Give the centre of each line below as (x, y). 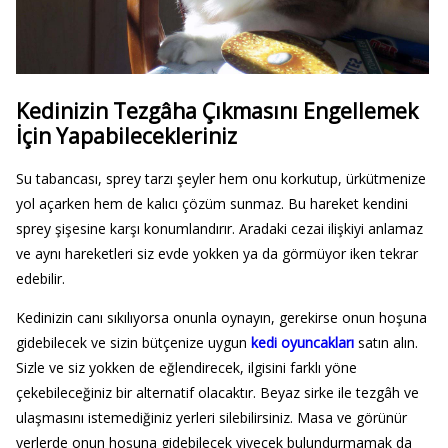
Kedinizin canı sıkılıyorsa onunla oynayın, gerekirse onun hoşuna (221, 318)
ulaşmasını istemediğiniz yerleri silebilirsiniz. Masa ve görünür (211, 418)
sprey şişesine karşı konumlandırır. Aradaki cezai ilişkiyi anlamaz (219, 229)
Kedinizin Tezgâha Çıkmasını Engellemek (216, 110)
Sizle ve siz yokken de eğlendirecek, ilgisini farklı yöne (186, 368)
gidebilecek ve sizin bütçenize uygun (133, 343)
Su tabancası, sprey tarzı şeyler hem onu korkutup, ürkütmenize (220, 179)
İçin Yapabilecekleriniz (126, 135)
